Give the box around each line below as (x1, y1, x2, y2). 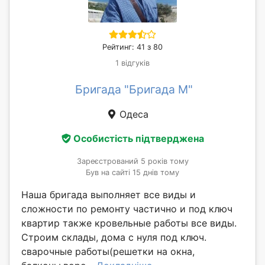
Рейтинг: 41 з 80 (102, 42, 163, 51)
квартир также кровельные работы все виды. (21, 217, 237, 230)
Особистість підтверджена (73, 132, 204, 145)
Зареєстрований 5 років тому (76, 157, 189, 166)
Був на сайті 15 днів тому (86, 168, 179, 177)
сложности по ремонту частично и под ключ (21, 203, 232, 215)
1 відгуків (115, 58, 150, 67)
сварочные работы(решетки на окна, (21, 245, 195, 258)
